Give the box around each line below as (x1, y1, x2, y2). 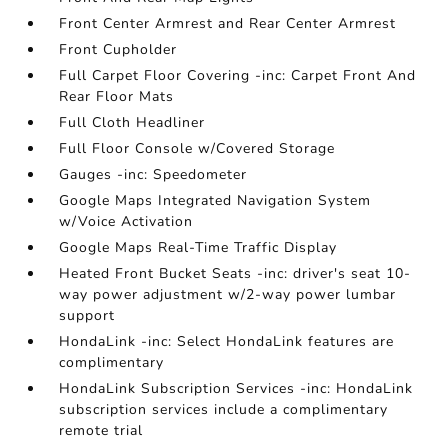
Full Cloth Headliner (59, 113, 206, 132)
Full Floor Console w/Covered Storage (59, 139, 336, 158)
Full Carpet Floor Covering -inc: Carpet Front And (59, 66, 417, 85)
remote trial (59, 421, 144, 440)
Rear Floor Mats (59, 87, 175, 106)
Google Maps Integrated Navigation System (59, 191, 372, 210)
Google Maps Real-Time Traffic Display (59, 238, 338, 257)
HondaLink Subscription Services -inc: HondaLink (59, 379, 414, 398)
